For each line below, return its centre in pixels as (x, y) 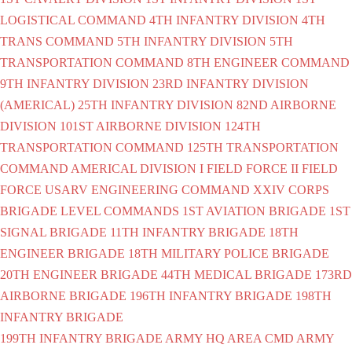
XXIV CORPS (291, 189)
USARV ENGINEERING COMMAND (147, 189)
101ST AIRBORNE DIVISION (141, 126)
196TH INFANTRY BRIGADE (211, 295)
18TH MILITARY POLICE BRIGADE (229, 253)
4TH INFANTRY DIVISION (224, 20)
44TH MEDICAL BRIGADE (236, 274)
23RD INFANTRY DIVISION (231, 83)
